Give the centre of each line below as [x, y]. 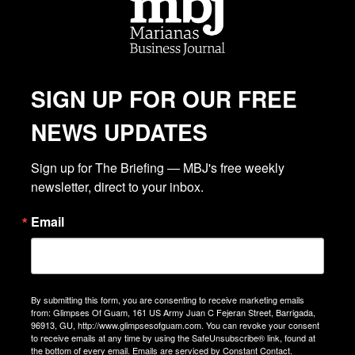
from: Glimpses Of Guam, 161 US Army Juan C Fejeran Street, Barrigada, [173, 313]
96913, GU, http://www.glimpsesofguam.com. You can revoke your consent [175, 325]
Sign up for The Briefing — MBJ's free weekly [158, 168]
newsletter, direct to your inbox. [117, 187]
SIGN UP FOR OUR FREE [164, 99]
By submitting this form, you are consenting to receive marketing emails [168, 300]
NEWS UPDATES [119, 132]
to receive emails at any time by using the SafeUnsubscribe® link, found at [173, 338]
